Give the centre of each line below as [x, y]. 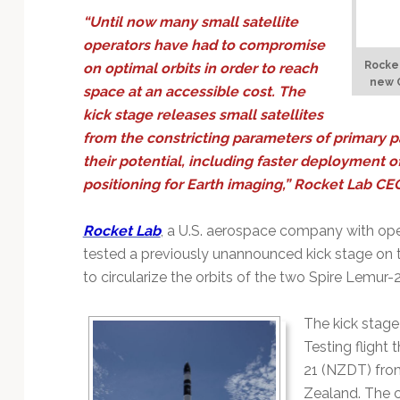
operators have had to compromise [204, 45]
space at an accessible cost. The [194, 92]
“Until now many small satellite [190, 22]
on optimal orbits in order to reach [200, 68]
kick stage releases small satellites [203, 115]
